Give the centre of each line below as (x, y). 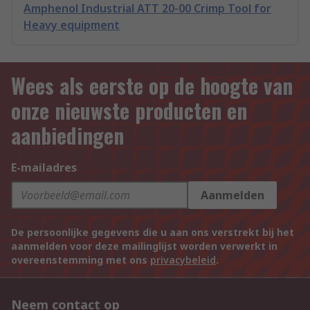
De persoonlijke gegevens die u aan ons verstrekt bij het (153, 232)
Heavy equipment (72, 25)
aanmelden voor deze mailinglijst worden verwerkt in (144, 246)
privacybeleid (183, 260)
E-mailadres (44, 167)
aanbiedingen (67, 135)
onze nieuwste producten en (129, 110)
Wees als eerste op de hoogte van (152, 85)
